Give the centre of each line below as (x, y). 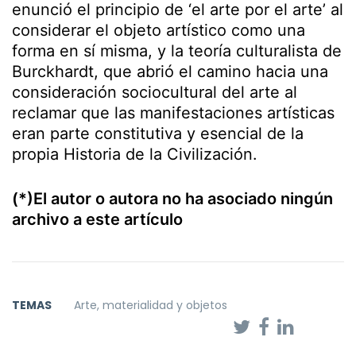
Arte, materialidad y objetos (151, 305)
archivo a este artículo (97, 219)
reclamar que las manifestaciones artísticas (173, 113)
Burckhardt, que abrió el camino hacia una (170, 72)
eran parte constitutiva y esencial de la (158, 133)
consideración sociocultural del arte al (155, 92)
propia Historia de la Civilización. (135, 154)
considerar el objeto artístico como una (159, 30)
